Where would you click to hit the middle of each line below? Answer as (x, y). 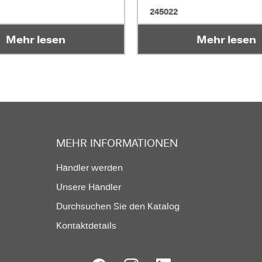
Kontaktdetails (86, 225)
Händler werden (89, 168)
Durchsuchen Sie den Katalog (118, 206)
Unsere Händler (88, 187)
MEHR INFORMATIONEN (117, 143)
